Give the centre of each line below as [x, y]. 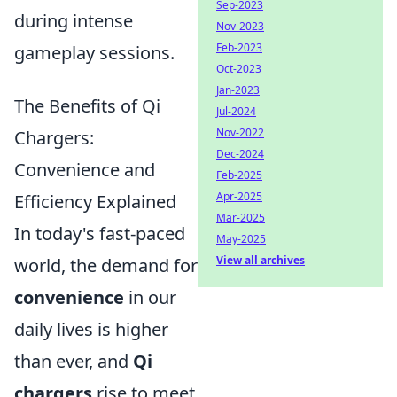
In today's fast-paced [100, 234]
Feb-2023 [239, 47]
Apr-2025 [239, 196]
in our [150, 298]
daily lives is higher [91, 330]
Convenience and [85, 170]
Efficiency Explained [95, 202]
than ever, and [74, 362]
